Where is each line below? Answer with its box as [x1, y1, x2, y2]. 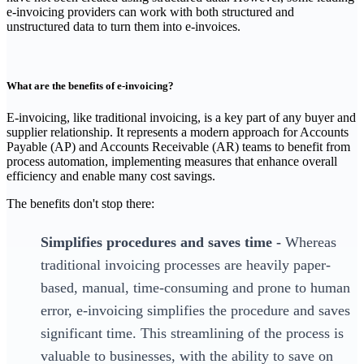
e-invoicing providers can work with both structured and [6, 4, 294, 19]
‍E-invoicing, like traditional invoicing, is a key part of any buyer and [6, 110, 356, 125]
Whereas [285, 234, 336, 251]
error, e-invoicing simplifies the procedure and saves [41, 302, 350, 319]
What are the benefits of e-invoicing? [6, 79, 174, 92]
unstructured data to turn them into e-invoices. [6, 19, 240, 33]
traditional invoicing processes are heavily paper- [41, 257, 331, 274]
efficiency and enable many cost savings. [6, 169, 215, 184]
